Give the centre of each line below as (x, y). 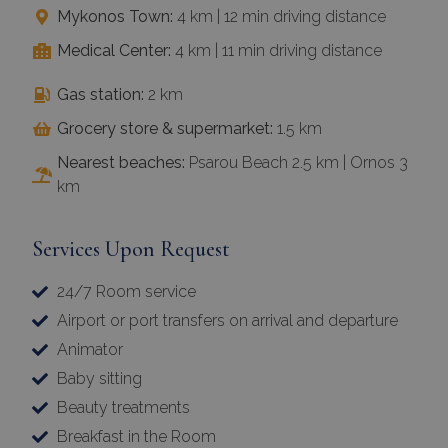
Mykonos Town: (115, 17)
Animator (90, 350)
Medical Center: (114, 51)
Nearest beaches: (121, 163)
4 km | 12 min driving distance (279, 17)
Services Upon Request (131, 249)
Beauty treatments (123, 408)
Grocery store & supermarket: (165, 129)
